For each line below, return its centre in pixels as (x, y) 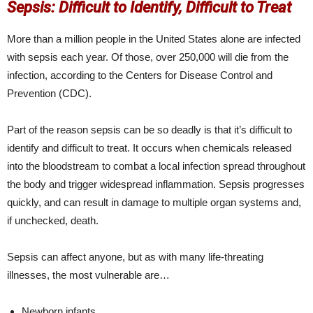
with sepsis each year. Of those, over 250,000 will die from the (148, 57)
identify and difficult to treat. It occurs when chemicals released (149, 148)
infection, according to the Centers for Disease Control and (140, 75)
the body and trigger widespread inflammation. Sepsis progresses (156, 184)
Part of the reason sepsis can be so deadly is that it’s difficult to (150, 130)
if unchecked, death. (53, 221)
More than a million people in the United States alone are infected (154, 39)
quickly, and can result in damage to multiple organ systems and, (154, 203)
